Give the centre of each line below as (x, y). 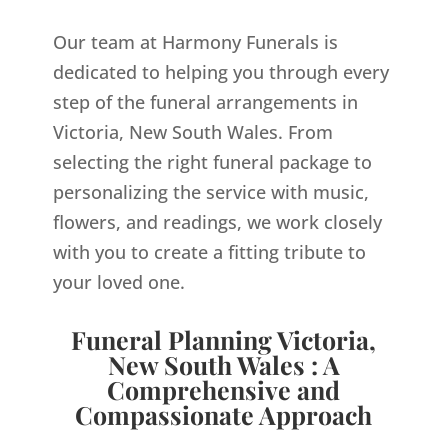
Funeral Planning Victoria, (224, 340)
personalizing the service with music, (210, 192)
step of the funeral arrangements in (205, 102)
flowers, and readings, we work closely (217, 222)
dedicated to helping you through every (220, 72)
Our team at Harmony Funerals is (195, 42)
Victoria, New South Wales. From (192, 132)
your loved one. (118, 282)
